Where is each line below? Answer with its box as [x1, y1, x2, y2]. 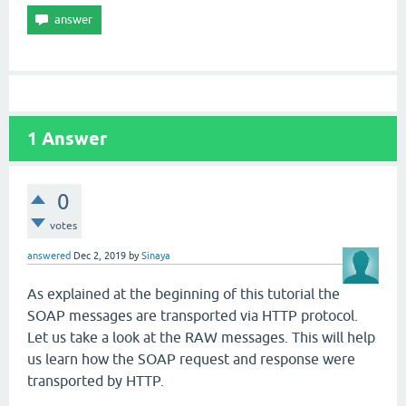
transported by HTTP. [27, 372, 164, 389]
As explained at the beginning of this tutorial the [27, 285, 340, 302]
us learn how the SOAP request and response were [27, 351, 355, 367]
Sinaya [141, 250, 170, 261]
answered [27, 250, 71, 261]
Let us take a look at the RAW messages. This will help [27, 329, 375, 345]
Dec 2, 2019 [73, 250, 126, 261]
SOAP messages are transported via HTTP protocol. [27, 307, 358, 324]
